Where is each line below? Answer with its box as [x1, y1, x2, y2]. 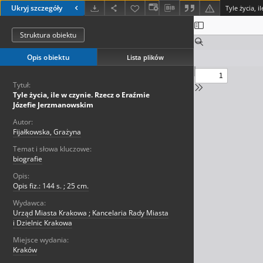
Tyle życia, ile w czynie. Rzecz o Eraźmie [13, 90, 150, 100]
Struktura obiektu [20, 30, 76, 41]
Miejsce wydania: [13, 235, 69, 245]
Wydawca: [13, 198, 46, 208]
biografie [13, 154, 42, 164]
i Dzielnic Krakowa [13, 218, 72, 228]
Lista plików [126, 52, 164, 62]
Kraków [13, 245, 37, 255]
